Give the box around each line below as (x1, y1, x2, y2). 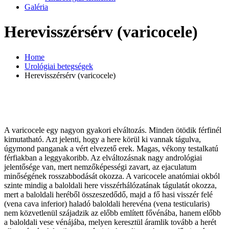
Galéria (25, 2, 48, 11)
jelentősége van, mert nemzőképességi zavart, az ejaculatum (4, 163, 196, 172)
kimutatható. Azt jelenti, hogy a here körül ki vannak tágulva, (4, 135, 201, 144)
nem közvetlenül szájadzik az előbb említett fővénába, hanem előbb (4, 209, 221, 218)
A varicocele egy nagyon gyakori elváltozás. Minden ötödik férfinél (4, 126, 221, 135)
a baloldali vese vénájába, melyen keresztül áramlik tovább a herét (4, 218, 216, 227)
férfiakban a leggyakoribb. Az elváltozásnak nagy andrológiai (4, 153, 202, 163)
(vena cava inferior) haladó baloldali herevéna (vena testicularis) (4, 199, 210, 209)
